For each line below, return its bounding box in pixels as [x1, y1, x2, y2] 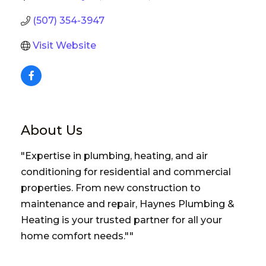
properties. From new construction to [21, 182, 201, 194]
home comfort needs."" [21, 230, 134, 242]
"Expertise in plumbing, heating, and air [21, 150, 208, 161]
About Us [21, 122, 83, 138]
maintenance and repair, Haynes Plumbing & [21, 198, 235, 210]
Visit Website [33, 39, 96, 51]
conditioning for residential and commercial [21, 166, 231, 178]
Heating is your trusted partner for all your [21, 214, 222, 226]
